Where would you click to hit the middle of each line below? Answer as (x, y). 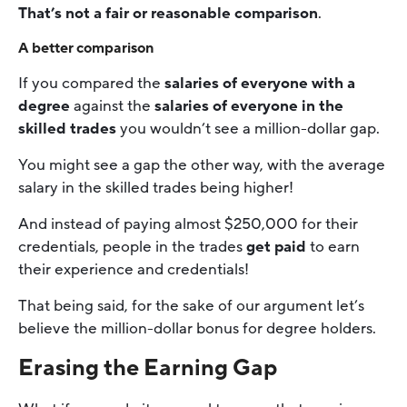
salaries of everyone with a (260, 84)
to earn (333, 247)
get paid (276, 247)
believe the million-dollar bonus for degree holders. (197, 329)
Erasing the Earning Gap (148, 369)
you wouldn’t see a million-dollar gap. (248, 129)
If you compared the (91, 84)
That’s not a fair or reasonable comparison (168, 14)
